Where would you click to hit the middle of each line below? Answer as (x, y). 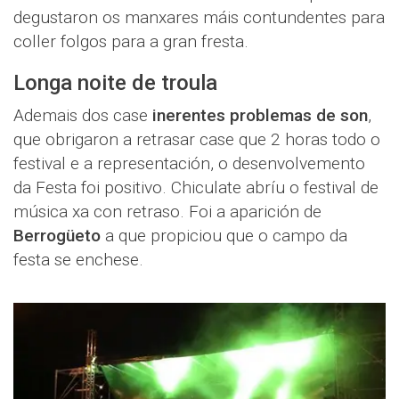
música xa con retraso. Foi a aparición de (167, 212)
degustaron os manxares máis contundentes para (199, 18)
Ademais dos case (83, 116)
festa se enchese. (78, 260)
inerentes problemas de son (260, 116)
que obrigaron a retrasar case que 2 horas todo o (197, 140)
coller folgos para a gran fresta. (131, 42)
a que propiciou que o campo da (224, 236)
